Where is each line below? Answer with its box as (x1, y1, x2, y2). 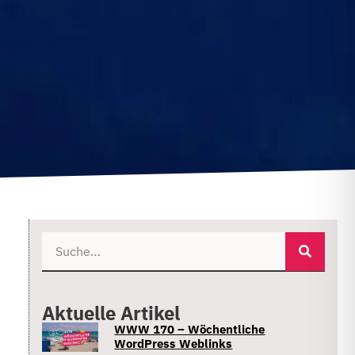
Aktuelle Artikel (42, 300, 180, 326)
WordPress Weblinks (114, 335, 233, 351)
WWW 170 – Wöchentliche (114, 321, 265, 337)
